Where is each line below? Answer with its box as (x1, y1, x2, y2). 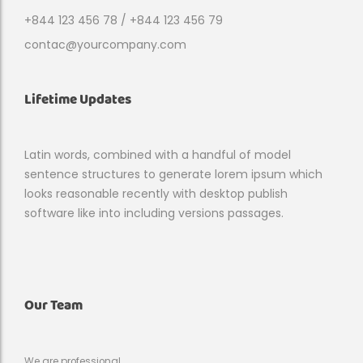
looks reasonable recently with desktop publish (24, 186, 288, 202)
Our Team (24, 293, 83, 318)
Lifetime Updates (24, 88, 131, 112)
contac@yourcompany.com (24, 36, 186, 53)
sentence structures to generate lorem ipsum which (24, 166, 322, 182)
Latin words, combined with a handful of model (24, 147, 291, 163)
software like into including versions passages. (24, 205, 284, 221)
